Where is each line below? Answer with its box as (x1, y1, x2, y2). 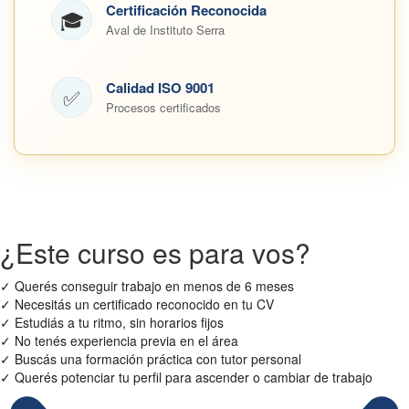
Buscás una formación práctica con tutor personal (15, 350, 301, 368)
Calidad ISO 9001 (106, 78, 215, 98)
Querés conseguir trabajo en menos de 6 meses (15, 277, 294, 295)
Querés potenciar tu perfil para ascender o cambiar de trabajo (15, 368, 372, 386)
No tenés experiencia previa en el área (15, 331, 238, 350)
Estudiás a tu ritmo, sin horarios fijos (15, 313, 224, 331)
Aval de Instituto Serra (106, 21, 225, 38)
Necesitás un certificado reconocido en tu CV (15, 295, 274, 313)
